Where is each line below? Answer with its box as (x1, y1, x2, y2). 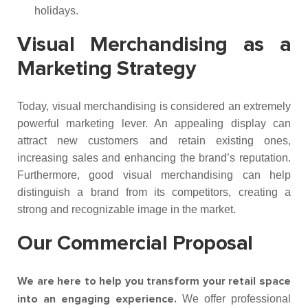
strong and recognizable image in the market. (17, 203, 236, 215)
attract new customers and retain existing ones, (17, 135, 291, 146)
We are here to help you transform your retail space (17, 276, 291, 287)
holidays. (34, 5, 78, 16)
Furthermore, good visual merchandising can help (17, 169, 291, 181)
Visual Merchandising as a (17, 34, 291, 55)
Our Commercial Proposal (17, 233, 253, 254)
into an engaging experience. (17, 294, 177, 305)
